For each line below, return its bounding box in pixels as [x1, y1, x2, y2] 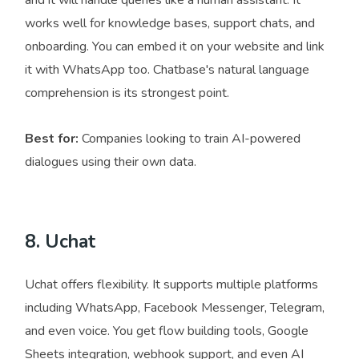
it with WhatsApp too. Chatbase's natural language [25, 61, 309, 79]
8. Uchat [25, 229, 95, 255]
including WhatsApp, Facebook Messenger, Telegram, [25, 299, 325, 317]
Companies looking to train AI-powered [79, 130, 301, 148]
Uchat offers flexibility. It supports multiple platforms [25, 276, 318, 294]
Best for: [25, 130, 79, 148]
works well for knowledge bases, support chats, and [25, 14, 315, 33]
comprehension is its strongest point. [25, 84, 229, 103]
